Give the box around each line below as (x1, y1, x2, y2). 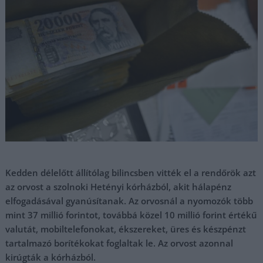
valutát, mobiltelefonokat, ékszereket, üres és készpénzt (5, 223, 247, 235)
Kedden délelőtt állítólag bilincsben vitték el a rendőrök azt (5, 167, 257, 178)
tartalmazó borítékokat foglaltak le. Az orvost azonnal (5, 237, 234, 249)
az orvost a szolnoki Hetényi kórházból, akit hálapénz (5, 181, 232, 193)
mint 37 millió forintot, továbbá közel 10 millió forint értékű (5, 209, 258, 221)
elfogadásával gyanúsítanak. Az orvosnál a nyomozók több (5, 195, 254, 207)
